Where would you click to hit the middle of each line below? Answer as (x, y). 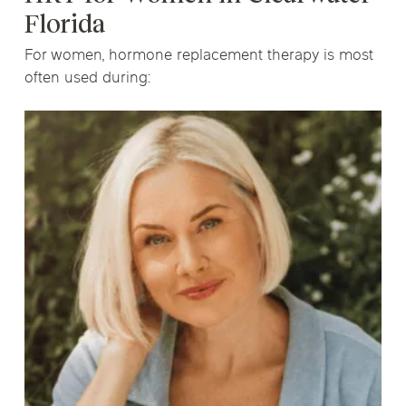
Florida (64, 24)
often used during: (87, 78)
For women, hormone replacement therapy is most (198, 56)
